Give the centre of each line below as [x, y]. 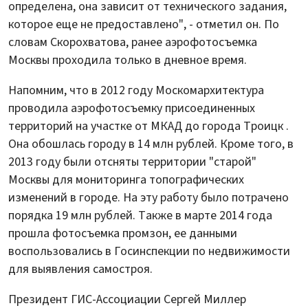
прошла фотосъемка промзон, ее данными [123, 233]
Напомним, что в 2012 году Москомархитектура [136, 90]
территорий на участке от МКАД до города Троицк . [148, 126]
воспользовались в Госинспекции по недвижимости [149, 251]
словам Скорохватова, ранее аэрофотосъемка [133, 42]
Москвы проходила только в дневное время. [128, 60]
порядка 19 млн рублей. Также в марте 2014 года [140, 215]
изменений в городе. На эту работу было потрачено [148, 197]
